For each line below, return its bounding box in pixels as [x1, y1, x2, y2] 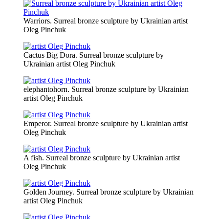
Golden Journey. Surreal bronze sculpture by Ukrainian [23, 188, 194, 197]
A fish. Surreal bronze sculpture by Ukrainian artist [23, 153, 180, 162]
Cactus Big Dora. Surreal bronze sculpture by [23, 51, 164, 60]
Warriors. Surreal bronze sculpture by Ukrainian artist [23, 17, 188, 25]
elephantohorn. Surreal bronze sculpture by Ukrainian [23, 85, 189, 94]
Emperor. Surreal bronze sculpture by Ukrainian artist [23, 119, 188, 128]
